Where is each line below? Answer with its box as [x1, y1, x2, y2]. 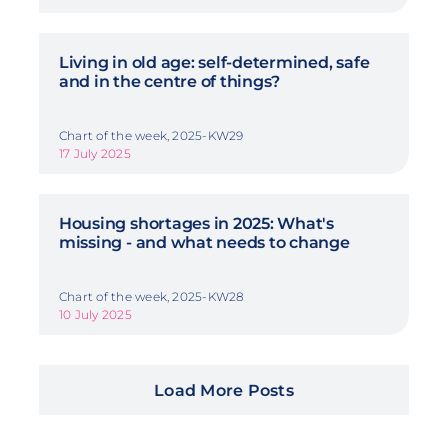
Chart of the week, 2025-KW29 [58, 128, 244, 144]
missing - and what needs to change [58, 233, 350, 253]
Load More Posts [154, 381, 294, 401]
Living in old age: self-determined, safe [58, 53, 370, 73]
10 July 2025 [58, 307, 132, 323]
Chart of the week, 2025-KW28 [58, 289, 245, 305]
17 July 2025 [58, 146, 131, 162]
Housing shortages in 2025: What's [58, 214, 335, 234]
